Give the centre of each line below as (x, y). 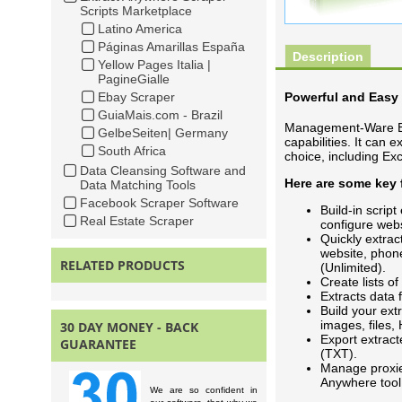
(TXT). (339, 354)
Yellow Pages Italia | (154, 65)
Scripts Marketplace (136, 11)
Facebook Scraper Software (159, 203)
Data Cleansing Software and (163, 170)
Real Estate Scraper (137, 221)
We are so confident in (204, 390)
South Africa (132, 151)
